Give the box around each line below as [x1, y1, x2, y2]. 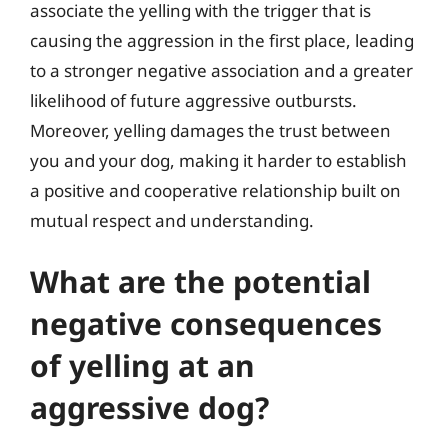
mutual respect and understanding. [30, 208, 314, 232]
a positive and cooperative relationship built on [30, 178, 401, 202]
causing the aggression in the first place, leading [30, 28, 414, 52]
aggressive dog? [30, 387, 269, 428]
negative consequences [30, 303, 382, 344]
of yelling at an [30, 345, 255, 386]
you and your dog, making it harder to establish [30, 148, 407, 172]
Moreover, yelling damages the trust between [30, 118, 391, 142]
